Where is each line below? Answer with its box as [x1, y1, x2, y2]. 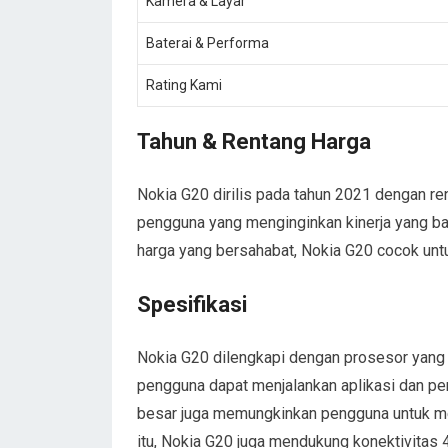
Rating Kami [146, 77, 222, 93]
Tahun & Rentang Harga [137, 129, 371, 154]
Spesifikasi [137, 292, 247, 317]
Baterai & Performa [146, 35, 269, 51]
